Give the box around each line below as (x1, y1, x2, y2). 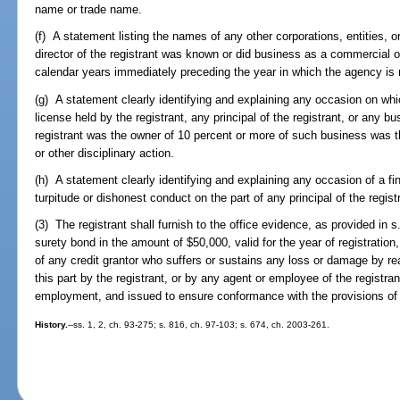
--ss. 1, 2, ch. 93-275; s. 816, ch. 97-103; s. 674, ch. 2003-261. (68, 320, 330, 330)
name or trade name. (35, 3, 143, 17)
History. (35, 320, 69, 330)
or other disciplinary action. (35, 146, 175, 160)
